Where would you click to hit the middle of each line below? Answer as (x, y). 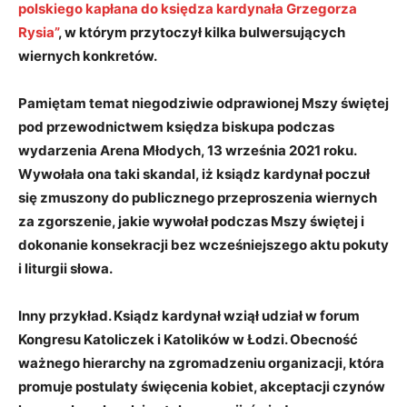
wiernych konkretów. (88, 56)
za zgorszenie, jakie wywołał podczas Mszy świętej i (191, 222)
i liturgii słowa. (65, 269)
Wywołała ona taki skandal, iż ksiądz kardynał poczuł (194, 174)
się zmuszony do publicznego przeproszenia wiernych (198, 198)
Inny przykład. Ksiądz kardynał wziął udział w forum (189, 316)
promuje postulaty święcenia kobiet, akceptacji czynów (202, 387)
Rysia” (38, 33)
